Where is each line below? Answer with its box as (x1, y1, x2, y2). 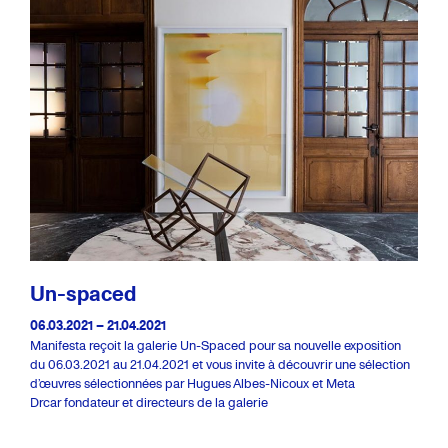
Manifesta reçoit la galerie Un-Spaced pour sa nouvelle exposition (30, 336, 401, 354)
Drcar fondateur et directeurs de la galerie (30, 393, 268, 411)
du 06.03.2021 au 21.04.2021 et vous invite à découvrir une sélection (30, 355, 410, 373)
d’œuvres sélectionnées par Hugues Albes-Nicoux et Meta (30, 374, 355, 392)
